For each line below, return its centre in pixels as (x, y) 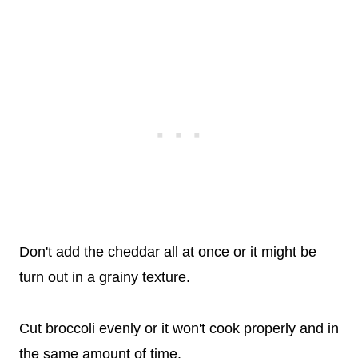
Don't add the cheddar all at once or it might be (168, 251)
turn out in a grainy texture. (105, 277)
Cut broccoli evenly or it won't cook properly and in (179, 328)
